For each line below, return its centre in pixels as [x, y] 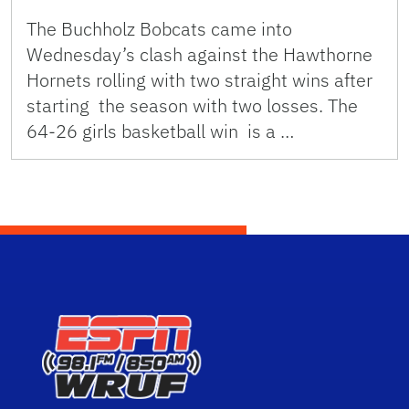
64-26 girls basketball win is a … [160, 131]
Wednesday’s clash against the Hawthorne [199, 54]
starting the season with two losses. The [192, 105]
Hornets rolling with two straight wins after [199, 79]
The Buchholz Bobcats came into [159, 28]
